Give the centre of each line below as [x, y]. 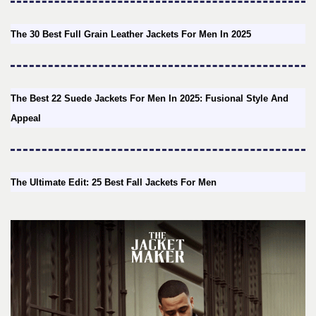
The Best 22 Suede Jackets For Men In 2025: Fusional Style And [150, 99]
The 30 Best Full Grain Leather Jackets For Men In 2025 [131, 35]
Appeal [26, 119]
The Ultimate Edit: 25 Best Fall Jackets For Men [114, 183]
